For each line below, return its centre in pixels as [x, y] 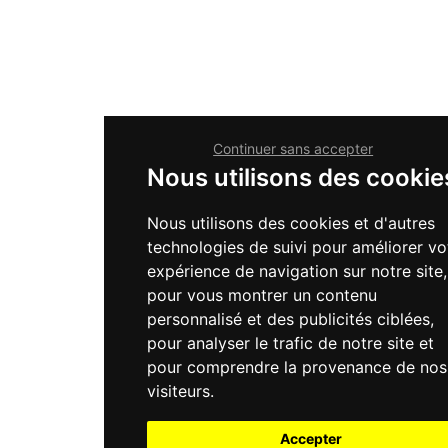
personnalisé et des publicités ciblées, [291, 318]
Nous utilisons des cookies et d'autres [291, 222]
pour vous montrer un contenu [262, 294]
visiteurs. [181, 390]
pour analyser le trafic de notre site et [291, 342]
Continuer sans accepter [293, 148]
